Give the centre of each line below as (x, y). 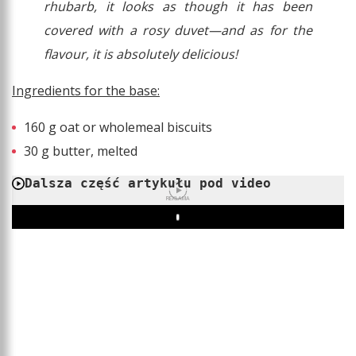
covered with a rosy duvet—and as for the (178, 31)
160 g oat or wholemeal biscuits (118, 128)
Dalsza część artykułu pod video (148, 184)
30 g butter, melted (81, 151)
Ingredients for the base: (86, 91)
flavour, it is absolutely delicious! (141, 54)
